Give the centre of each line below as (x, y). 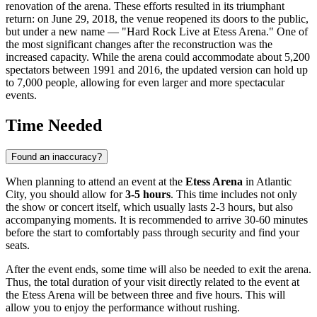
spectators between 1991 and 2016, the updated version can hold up (157, 70)
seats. (18, 246)
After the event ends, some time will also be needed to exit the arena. (158, 270)
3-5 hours (148, 195)
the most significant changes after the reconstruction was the (139, 45)
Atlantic (274, 182)
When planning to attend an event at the (96, 182)
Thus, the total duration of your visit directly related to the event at (152, 282)
